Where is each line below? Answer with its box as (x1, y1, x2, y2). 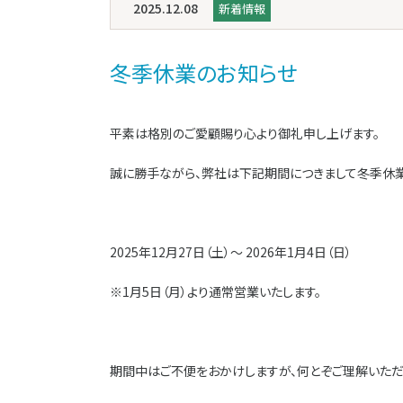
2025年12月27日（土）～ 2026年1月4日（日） (110, 242, 352, 261)
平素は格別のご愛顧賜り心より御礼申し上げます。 (110, 123, 380, 142)
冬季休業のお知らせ (110, 57, 298, 89)
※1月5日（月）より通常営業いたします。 (110, 282, 321, 300)
